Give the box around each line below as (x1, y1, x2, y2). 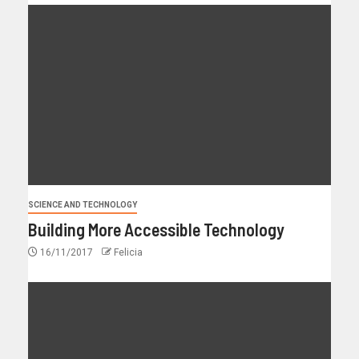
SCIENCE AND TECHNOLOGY (28, 200, 137, 209)
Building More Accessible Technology (28, 218, 284, 240)
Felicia (114, 246, 143, 258)
